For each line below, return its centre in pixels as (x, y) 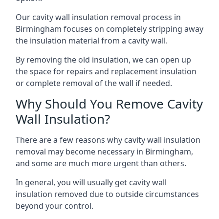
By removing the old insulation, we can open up (103, 60)
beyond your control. (55, 206)
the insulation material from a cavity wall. (92, 41)
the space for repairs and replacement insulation (106, 71)
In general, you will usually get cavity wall (91, 182)
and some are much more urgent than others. (101, 163)
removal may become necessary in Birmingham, (104, 152)
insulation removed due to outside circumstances (107, 194)
